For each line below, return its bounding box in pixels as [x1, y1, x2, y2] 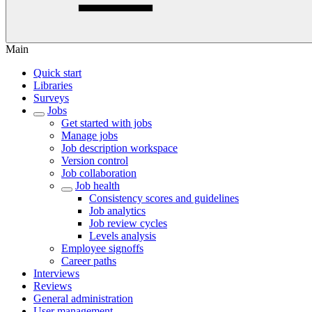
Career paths [61, 255, 116, 267]
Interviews [33, 267, 79, 279]
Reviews [33, 280, 72, 292]
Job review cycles [89, 217, 167, 229]
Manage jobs [61, 130, 118, 141]
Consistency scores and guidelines [89, 192, 239, 204]
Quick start [33, 67, 81, 79]
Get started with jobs [61, 117, 152, 129]
